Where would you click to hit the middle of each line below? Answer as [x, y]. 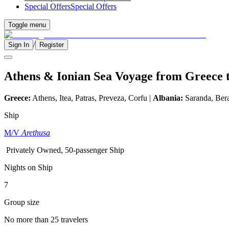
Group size [22, 202]
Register [52, 45]
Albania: [168, 98]
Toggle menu [27, 25]
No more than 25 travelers [46, 219]
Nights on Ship [28, 167]
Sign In [19, 45]
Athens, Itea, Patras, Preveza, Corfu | [92, 98]
